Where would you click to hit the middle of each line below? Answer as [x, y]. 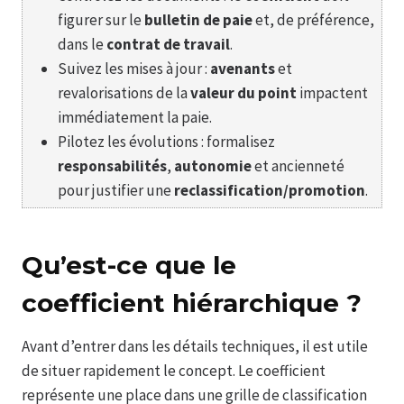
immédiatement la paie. [135, 117]
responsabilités [112, 165]
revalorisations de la [124, 92]
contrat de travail [168, 44]
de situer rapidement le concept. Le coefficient [174, 370]
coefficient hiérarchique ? [192, 303]
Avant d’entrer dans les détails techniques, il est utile [195, 346]
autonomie [213, 165]
